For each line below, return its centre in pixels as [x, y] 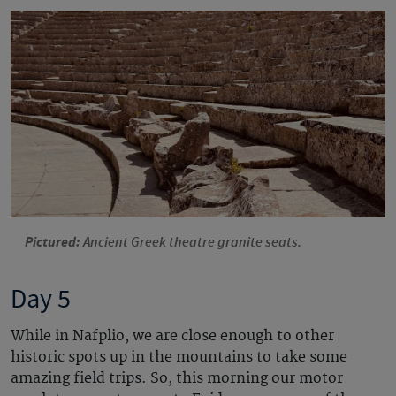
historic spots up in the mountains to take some [179, 358]
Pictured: [54, 242]
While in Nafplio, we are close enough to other [172, 336]
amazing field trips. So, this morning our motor [177, 379]
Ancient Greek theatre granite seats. [192, 243]
